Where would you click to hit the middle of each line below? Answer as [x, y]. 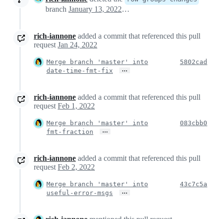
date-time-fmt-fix [80, 70]
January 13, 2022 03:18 [126, 9]
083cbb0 [194, 123]
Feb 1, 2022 [76, 106]
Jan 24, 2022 [77, 44]
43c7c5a [194, 184]
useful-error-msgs [80, 193]
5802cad [194, 62]
